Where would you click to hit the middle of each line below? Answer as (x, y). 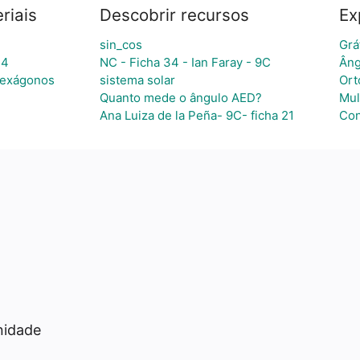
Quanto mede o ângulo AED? (180, 98)
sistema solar (137, 80)
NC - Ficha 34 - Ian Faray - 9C (185, 62)
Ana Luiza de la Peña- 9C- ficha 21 (196, 115)
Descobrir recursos (174, 15)
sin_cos (121, 45)
